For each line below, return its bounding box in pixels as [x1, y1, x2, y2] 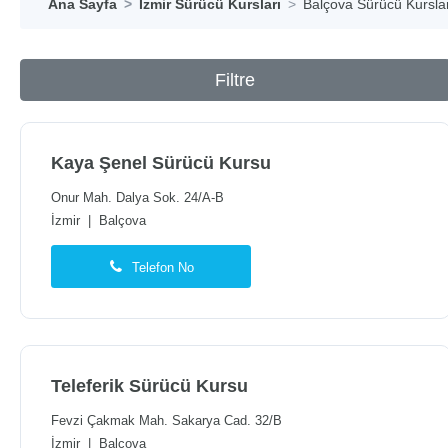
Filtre [215, 70, 256, 90]
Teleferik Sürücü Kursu [51, 376, 248, 396]
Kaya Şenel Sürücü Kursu [51, 153, 271, 173]
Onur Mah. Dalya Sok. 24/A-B [51, 191, 224, 205]
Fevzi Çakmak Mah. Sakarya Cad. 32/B [51, 414, 282, 428]
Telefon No [131, 261, 194, 275]
